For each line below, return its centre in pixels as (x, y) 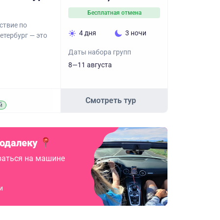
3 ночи (136, 33)
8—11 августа (90, 65)
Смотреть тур (111, 100)
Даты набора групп (100, 52)
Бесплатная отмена (114, 13)
